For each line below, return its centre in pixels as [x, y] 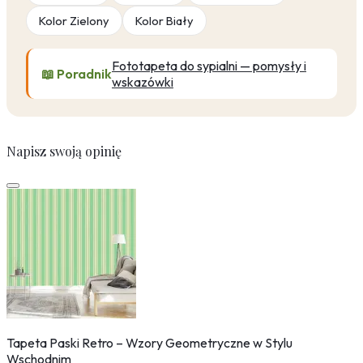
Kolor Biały [164, 21]
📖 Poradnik [77, 74]
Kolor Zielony [74, 21]
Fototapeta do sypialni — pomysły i [209, 66]
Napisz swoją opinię [64, 152]
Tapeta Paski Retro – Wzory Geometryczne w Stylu [149, 343]
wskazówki [143, 82]
